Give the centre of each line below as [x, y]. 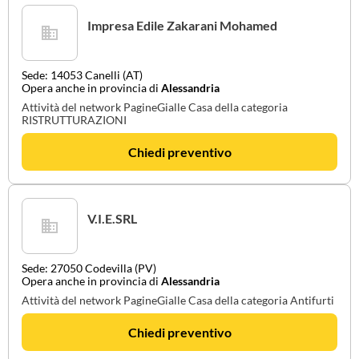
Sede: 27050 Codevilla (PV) [89, 268]
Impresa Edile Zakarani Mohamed [182, 25]
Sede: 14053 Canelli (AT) [82, 75]
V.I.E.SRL [112, 218]
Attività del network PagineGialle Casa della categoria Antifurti [178, 300]
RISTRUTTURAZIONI [74, 120]
